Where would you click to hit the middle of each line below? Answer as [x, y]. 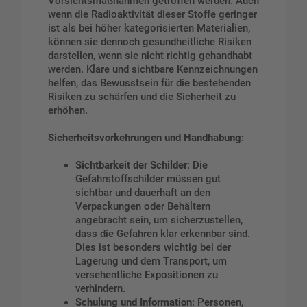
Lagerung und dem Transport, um [151, 261]
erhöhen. [68, 110]
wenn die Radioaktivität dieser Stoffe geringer [152, 14]
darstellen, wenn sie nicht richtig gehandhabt [150, 55]
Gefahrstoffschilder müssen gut [148, 179]
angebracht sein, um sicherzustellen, [159, 220]
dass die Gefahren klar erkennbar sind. [163, 233]
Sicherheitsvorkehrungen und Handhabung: [146, 137]
